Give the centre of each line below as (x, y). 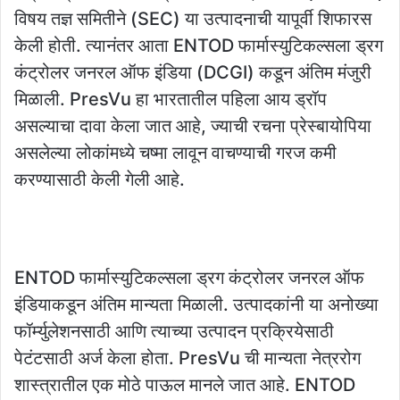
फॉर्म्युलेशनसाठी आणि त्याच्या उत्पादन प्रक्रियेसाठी (174, 332)
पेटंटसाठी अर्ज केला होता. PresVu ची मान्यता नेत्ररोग (187, 358)
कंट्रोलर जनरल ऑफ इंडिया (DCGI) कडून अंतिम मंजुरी (193, 73)
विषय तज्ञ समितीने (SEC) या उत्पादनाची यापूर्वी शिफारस (193, 19)
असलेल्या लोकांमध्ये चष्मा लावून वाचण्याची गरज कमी (175, 153)
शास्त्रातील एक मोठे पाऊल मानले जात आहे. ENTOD (185, 385)
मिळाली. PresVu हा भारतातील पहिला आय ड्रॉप (171, 100)
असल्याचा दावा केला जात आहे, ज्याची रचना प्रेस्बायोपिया (193, 126)
